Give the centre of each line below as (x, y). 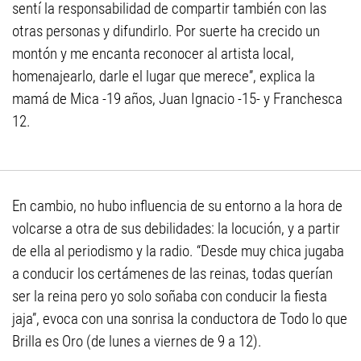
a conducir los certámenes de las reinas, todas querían (172, 274)
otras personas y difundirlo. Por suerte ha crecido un (166, 31)
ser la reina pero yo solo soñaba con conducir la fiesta (170, 297)
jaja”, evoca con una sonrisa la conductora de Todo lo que (180, 319)
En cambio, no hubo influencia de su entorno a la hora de (177, 206)
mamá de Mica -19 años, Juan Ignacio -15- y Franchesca (177, 99)
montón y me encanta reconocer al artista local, (153, 54)
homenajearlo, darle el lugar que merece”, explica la (164, 77)
